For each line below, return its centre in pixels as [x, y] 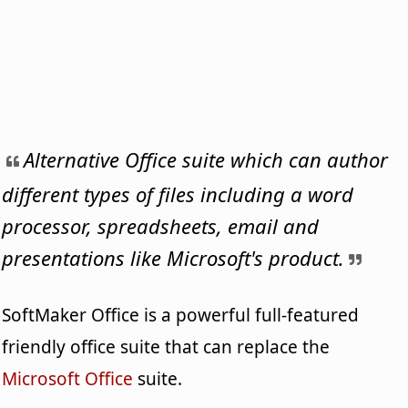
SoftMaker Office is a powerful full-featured [181, 315]
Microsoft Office [68, 378]
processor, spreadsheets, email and [161, 225]
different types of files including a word [178, 194]
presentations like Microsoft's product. [173, 257]
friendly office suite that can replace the [166, 347]
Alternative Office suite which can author [206, 159]
